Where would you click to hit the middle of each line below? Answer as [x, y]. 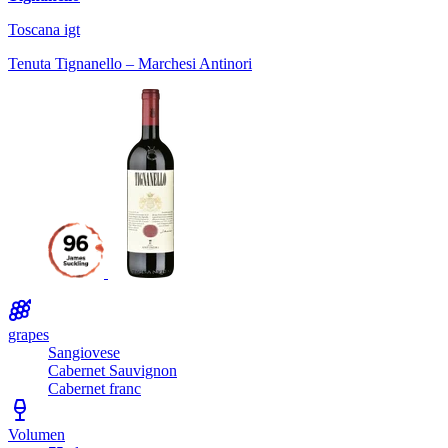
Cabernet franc [94, 388]
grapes [28, 334]
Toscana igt [44, 29]
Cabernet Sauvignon [112, 370]
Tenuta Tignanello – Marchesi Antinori [130, 63]
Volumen [36, 434]
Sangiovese [84, 352]
